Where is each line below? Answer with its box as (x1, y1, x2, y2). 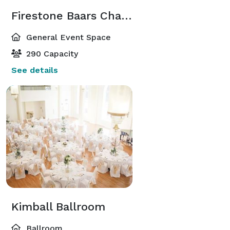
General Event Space (24, 32, 111, 42)
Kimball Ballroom (11, 200, 105, 213)
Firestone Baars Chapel (121, 9, 132, 22)
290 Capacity (24, 48, 78, 59)
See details (11, 65, 58, 75)
